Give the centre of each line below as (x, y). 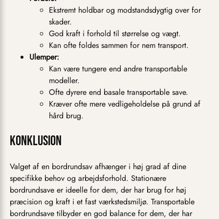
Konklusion (36, 141)
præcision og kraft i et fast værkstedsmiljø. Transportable (102, 201)
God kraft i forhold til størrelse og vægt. (115, 33)
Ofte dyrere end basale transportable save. (119, 92)
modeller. (64, 80)
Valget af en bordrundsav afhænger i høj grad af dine (98, 166)
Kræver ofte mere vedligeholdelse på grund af (125, 104)
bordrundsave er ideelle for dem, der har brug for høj (98, 190)
